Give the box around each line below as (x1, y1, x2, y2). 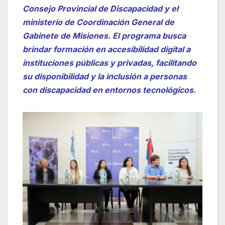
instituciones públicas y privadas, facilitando (23, 57, 196, 68)
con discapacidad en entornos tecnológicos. (23, 84, 196, 95)
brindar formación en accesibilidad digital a (23, 44, 190, 54)
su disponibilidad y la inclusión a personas (23, 71, 187, 81)
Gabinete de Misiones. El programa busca (23, 30, 186, 41)
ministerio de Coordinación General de (23, 17, 174, 27)
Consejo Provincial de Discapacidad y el (23, 3, 178, 14)
